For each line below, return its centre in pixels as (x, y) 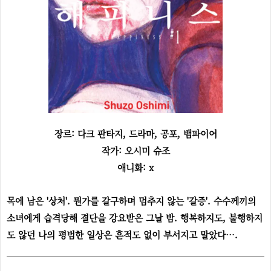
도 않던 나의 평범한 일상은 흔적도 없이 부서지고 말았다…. (122, 234)
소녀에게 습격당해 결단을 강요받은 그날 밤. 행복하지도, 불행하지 (135, 217)
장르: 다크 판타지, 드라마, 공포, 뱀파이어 (135, 133)
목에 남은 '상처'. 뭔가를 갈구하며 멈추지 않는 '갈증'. (110, 201)
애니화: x (135, 167)
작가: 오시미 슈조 (135, 150)
